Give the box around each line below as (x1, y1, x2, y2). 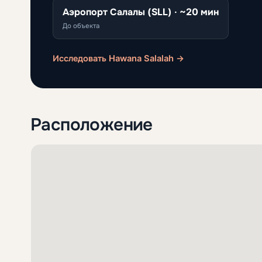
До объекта (63, 21, 99, 30)
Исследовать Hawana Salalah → (53, 53, 184, 64)
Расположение (30, 113, 153, 135)
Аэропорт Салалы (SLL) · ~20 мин (63, 5, 219, 18)
